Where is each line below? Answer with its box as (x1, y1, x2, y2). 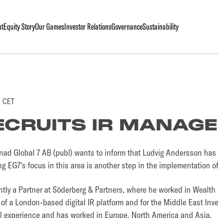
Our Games (35, 21, 64, 32)
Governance (111, 21, 143, 32)
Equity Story (3, 21, 35, 32)
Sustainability (142, 21, 179, 32)
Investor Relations (64, 21, 111, 32)
